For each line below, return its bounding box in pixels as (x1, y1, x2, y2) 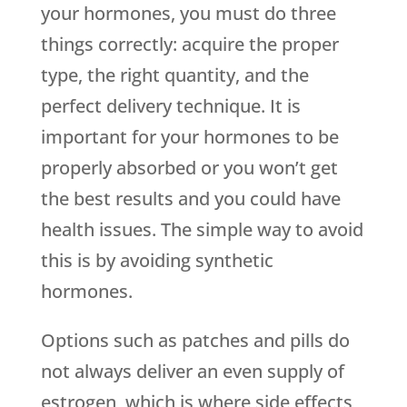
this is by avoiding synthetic (40, 248, 273, 273)
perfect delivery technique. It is (40, 94, 301, 119)
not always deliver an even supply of (40, 359, 344, 384)
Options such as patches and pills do (40, 328, 350, 353)
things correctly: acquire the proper (40, 32, 339, 57)
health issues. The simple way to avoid (40, 217, 363, 243)
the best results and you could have (40, 186, 341, 212)
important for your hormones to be (40, 124, 339, 150)
